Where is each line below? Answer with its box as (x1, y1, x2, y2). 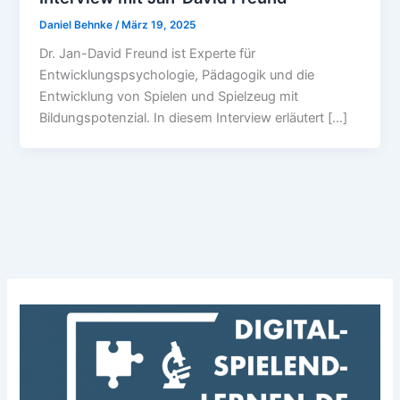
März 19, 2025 (121, 18, 196, 31)
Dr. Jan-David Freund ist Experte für (39, 46, 256, 62)
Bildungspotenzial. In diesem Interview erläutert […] (39, 110, 348, 127)
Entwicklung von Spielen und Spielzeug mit (39, 88, 299, 105)
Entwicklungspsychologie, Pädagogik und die (39, 67, 315, 84)
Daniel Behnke (39, 18, 116, 31)
